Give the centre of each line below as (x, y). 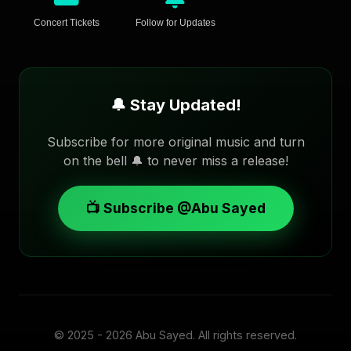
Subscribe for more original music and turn (175, 141)
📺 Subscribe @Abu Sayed (175, 208)
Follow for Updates (175, 22)
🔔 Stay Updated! (175, 105)
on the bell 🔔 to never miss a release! (175, 160)
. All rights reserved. (245, 335)
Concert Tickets (67, 22)
